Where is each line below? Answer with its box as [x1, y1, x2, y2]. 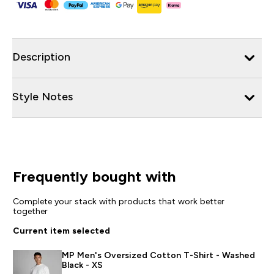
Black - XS [61, 259, 103, 270]
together [12, 206, 48, 216]
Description [12, 50, 70, 63]
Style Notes [12, 90, 73, 103]
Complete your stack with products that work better [12, 196, 224, 206]
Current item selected [12, 225, 110, 235]
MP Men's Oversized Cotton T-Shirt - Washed [61, 250, 255, 260]
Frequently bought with [12, 168, 176, 185]
